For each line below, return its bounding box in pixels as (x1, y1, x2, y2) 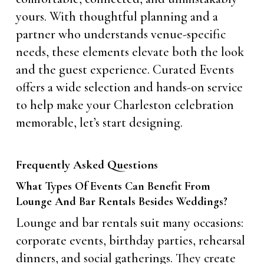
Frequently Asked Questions (15, 157, 158, 172)
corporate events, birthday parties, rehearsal (15, 232, 245, 248)
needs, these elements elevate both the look (15, 44, 244, 60)
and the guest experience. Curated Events (15, 61, 234, 77)
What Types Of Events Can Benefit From (15, 179, 210, 193)
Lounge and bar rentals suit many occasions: (15, 214, 243, 230)
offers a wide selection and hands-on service (15, 79, 243, 95)
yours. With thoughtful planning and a (15, 8, 218, 24)
